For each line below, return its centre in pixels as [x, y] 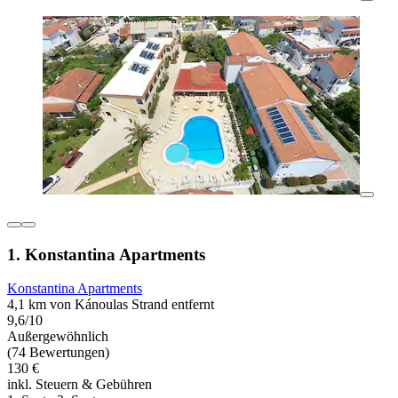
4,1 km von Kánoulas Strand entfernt [111, 305]
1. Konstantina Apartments [106, 254]
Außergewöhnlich [58, 337]
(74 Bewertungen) [58, 353]
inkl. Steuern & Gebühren [80, 385]
